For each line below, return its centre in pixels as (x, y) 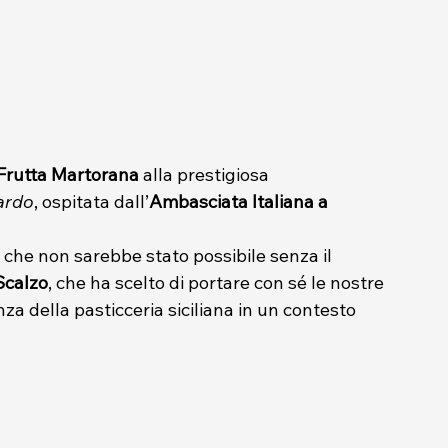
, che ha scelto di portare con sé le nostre (218, 282)
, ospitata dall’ (91, 201)
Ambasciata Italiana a (240, 201)
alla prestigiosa (206, 174)
